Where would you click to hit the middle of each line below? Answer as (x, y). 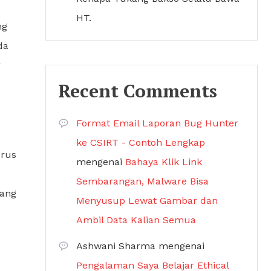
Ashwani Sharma (116, 246)
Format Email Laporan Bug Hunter (157, 123)
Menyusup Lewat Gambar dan (147, 201)
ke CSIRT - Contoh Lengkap (141, 142)
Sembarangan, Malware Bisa (142, 181)
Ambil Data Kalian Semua (136, 220)
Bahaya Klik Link (164, 162)
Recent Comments (138, 91)
